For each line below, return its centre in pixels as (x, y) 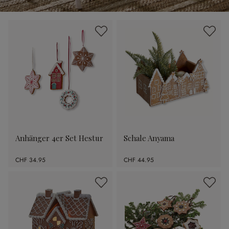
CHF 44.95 (139, 160)
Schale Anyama (149, 138)
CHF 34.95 (30, 160)
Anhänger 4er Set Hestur (59, 138)
